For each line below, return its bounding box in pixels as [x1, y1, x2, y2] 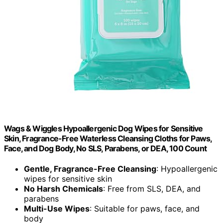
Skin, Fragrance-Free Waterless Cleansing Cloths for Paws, [4, 133, 212, 143]
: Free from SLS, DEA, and [103, 184, 201, 194]
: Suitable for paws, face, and [90, 204, 200, 214]
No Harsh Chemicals [24, 184, 103, 194]
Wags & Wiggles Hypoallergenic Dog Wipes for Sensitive [4, 123, 203, 133]
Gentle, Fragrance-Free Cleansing [24, 164, 156, 174]
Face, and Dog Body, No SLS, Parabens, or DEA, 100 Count [4, 143, 207, 153]
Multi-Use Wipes [24, 204, 90, 214]
